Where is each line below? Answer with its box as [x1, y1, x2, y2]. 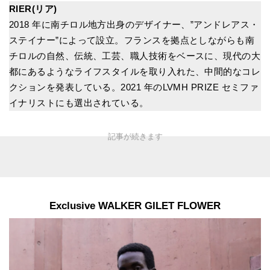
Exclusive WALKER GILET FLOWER [49, 199, 221, 212]
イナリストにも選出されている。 [9, 97, 149, 108]
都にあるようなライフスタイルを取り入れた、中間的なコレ [9, 66, 261, 77]
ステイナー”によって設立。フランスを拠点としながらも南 [9, 34, 255, 45]
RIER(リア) [9, 3, 57, 14]
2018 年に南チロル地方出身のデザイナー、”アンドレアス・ [9, 19, 259, 30]
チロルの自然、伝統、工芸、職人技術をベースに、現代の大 [9, 50, 261, 61]
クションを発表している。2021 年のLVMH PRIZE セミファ [9, 81, 259, 92]
